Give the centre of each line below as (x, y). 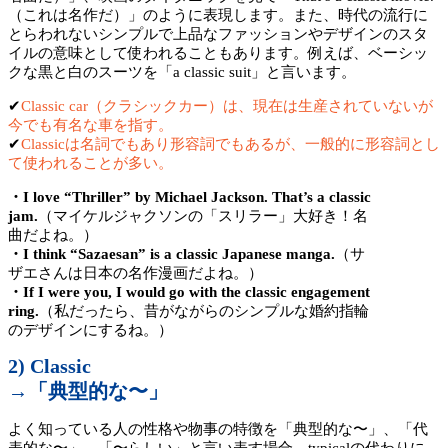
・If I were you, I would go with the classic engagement (189, 292)
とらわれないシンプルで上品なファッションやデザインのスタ (218, 34)
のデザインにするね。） (90, 330)
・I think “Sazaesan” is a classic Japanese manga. (171, 254)
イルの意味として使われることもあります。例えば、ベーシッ (218, 53)
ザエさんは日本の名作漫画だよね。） (135, 273)
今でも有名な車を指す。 (90, 125)
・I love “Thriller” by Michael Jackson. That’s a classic (189, 197)
